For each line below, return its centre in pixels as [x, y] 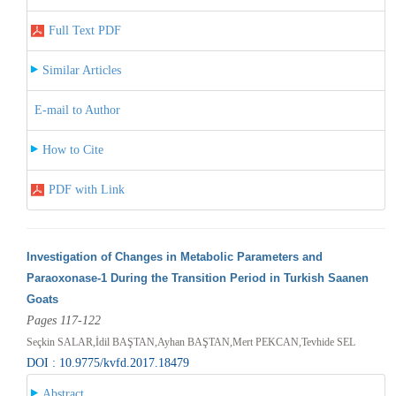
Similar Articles [81, 70]
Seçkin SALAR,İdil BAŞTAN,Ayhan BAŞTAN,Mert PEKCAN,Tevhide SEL [190, 342]
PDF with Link [86, 189]
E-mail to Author [77, 110]
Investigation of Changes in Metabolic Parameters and [174, 256]
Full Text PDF [84, 30]
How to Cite [72, 149]
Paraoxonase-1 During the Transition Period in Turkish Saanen [197, 278]
